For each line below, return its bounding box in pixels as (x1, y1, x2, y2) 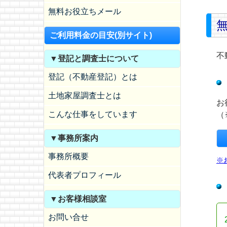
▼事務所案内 (50, 134, 98, 142)
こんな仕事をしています (48, 110, 137, 119)
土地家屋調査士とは (48, 91, 121, 100)
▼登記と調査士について (50, 54, 139, 63)
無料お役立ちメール (48, 7, 121, 16)
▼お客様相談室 (50, 195, 106, 203)
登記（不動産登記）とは (48, 72, 137, 81)
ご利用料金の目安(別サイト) (50, 31, 152, 40)
